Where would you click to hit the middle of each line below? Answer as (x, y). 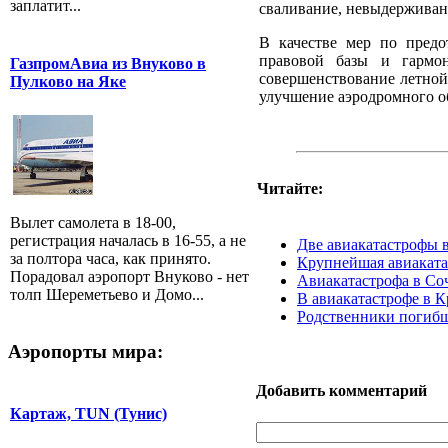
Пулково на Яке (68, 81)
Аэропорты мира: (85, 352)
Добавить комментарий (341, 391)
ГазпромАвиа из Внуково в (108, 63)
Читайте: (290, 188)
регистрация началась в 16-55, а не (128, 241)
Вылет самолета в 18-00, (93, 223)
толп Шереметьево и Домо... (107, 295)
